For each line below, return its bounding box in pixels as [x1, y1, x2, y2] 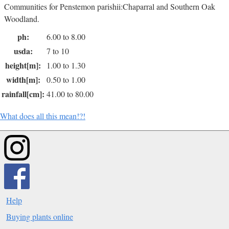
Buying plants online [6, 211, 73, 222]
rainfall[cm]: [2, 87, 44, 100]
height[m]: [5, 59, 41, 71]
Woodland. [4, 13, 39, 24]
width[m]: [6, 73, 40, 85]
